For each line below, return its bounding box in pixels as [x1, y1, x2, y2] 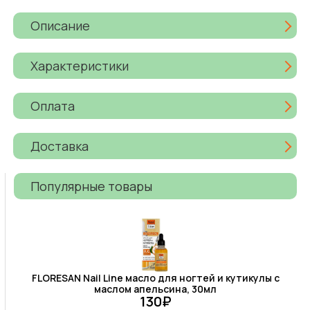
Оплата [30, 97, 75, 114]
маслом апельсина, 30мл [94, 282, 217, 296]
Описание [30, 17, 91, 34]
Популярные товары [30, 177, 153, 194]
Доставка [30, 137, 89, 154]
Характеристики [30, 57, 129, 74]
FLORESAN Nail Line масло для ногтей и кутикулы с [31, 271, 280, 285]
